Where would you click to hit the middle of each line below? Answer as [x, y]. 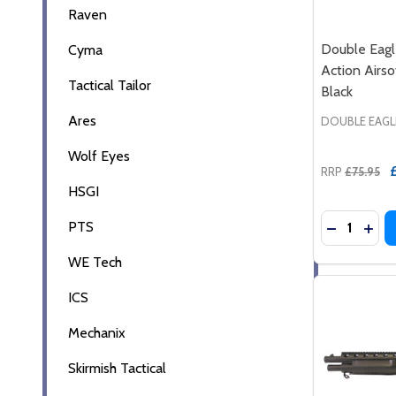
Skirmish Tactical [117, 368]
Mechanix [97, 332]
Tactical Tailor [110, 85]
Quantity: [349, 220]
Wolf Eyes [99, 156]
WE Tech [95, 262]
